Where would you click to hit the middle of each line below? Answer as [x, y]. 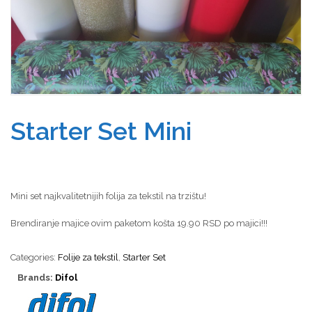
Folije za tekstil [88, 257]
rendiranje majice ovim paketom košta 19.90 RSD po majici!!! [142, 223]
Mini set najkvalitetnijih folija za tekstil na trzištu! [108, 196]
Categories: [34, 257]
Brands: [36, 277]
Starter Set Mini [101, 131]
